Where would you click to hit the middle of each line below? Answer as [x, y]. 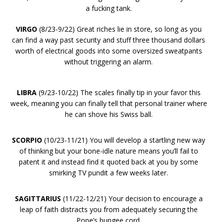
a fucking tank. [109, 8]
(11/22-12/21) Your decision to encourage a [132, 198]
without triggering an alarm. [109, 61]
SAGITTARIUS [38, 198]
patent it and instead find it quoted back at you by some [109, 162]
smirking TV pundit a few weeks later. [109, 172]
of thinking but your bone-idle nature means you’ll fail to [109, 151]
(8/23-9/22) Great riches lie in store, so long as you [119, 29]
